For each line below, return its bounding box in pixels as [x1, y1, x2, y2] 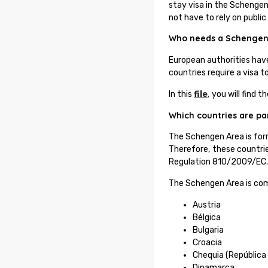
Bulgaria [193, 224, 226, 235]
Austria [193, 199, 223, 210]
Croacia [193, 237, 224, 248]
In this [169, 89, 194, 99]
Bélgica [193, 212, 223, 223]
